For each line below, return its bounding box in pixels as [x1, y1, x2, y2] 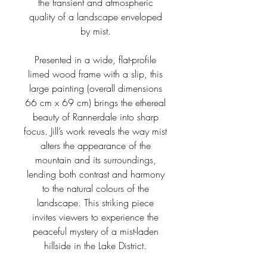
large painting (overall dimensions [29, 82, 162, 95]
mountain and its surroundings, [35, 153, 156, 166]
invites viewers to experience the [32, 210, 159, 223]
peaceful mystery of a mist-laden [32, 225, 159, 238]
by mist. [80, 24, 111, 38]
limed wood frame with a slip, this [28, 67, 163, 80]
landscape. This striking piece [37, 196, 154, 209]
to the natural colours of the [42, 182, 149, 195]
